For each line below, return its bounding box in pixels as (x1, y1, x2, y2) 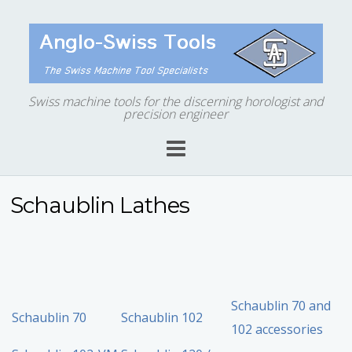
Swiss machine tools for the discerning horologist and (27, 93, 324, 110)
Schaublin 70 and (231, 297, 332, 315)
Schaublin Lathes (10, 192, 190, 219)
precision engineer (123, 105, 229, 123)
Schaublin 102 (121, 309, 203, 327)
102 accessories (231, 321, 324, 339)
